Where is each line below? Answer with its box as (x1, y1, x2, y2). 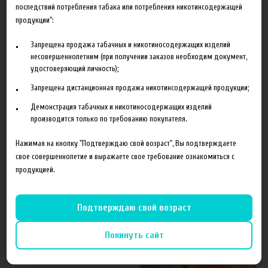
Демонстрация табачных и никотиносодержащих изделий (31, 102, 212, 111)
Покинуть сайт (104, 229, 164, 240)
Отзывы (114, 88, 154, 104)
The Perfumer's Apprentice (84, 125, 180, 136)
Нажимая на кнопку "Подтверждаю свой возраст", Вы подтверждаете (16, 138, 237, 148)
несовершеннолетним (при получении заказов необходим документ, (31, 51, 248, 61)
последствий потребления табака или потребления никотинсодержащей (16, 2, 243, 11)
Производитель (17, 125, 74, 136)
